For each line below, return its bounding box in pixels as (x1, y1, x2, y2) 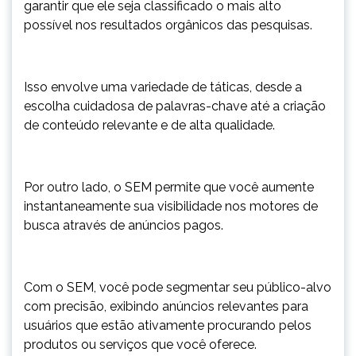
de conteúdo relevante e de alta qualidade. (24, 118, 275, 133)
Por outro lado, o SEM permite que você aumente (24, 180, 314, 195)
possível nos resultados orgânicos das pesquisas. (24, 17, 315, 33)
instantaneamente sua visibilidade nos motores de (24, 199, 318, 214)
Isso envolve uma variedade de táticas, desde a (24, 79, 302, 95)
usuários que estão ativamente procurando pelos (24, 318, 311, 333)
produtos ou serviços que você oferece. (24, 337, 257, 352)
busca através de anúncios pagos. (24, 218, 226, 233)
